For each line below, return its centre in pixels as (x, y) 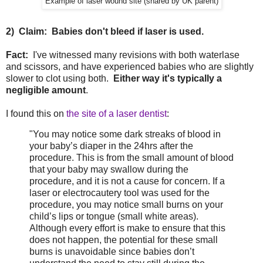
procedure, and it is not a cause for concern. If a (127, 181)
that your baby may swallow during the (109, 170)
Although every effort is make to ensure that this (127, 228)
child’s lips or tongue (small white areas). (114, 217)
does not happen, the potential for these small (124, 240)
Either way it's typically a (168, 78)
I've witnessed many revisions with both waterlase (134, 55)
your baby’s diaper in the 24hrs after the (111, 146)
